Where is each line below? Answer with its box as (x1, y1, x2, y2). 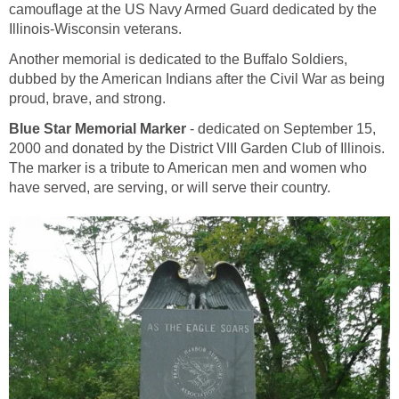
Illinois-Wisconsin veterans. (9, 21, 182, 37)
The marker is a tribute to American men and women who (9, 160, 367, 176)
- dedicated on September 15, (186, 121, 376, 137)
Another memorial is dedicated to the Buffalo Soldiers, (9, 52, 347, 68)
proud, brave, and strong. (9, 91, 166, 107)
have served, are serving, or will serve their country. (9, 180, 330, 196)
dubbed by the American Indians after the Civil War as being (9, 71, 385, 87)
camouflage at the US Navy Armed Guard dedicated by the (9, 2, 377, 18)
